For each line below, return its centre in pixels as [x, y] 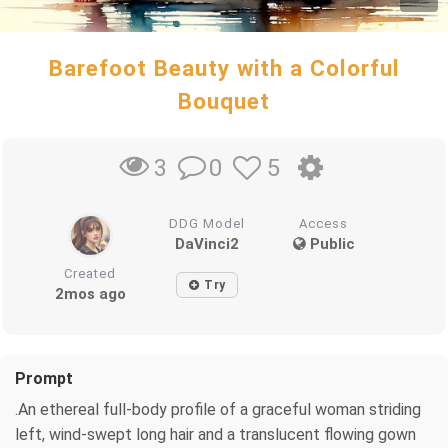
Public [330, 243]
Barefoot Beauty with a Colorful [224, 68]
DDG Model [207, 223]
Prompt [44, 378]
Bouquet [224, 101]
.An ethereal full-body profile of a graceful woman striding [218, 409]
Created [90, 273]
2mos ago [90, 293]
